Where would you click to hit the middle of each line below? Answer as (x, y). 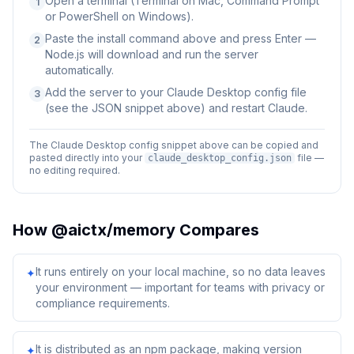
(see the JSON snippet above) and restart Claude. (176, 108)
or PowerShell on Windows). (119, 16)
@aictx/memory (113, 230)
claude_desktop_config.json (220, 158)
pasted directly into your (87, 158)
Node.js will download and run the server (152, 54)
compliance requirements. (103, 303)
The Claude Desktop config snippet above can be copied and (174, 145)
